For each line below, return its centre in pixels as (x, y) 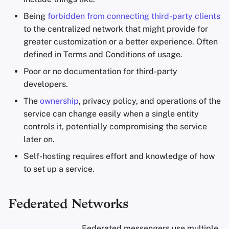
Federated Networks (68, 205)
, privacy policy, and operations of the (150, 101)
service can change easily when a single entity (111, 114)
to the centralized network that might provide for (116, 29)
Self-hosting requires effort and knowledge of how (119, 156)
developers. (46, 84)
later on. (39, 139)
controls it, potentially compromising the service (115, 127)
